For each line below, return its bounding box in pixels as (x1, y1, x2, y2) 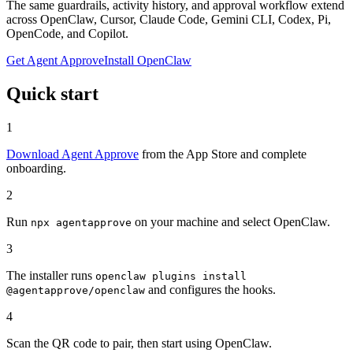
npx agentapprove (31, 216, 132, 229)
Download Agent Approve (6, 147, 139, 161)
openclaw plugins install (95, 269, 247, 282)
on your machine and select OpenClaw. (132, 214, 330, 229)
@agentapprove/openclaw (6, 284, 145, 296)
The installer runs (6, 268, 95, 282)
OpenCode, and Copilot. (6, 26, 128, 40)
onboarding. (6, 161, 66, 175)
